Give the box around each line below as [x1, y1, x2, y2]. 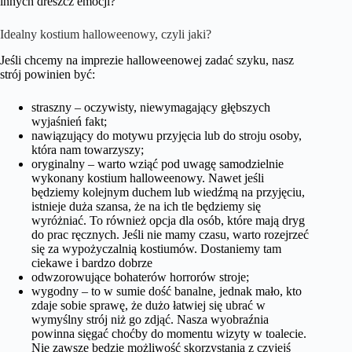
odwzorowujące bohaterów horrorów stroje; [31, 269, 249, 284]
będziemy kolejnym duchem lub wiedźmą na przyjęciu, [31, 185, 305, 199]
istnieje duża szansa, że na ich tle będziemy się [31, 199, 261, 213]
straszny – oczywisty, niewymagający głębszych [31, 100, 270, 114]
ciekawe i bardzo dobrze [31, 255, 152, 269]
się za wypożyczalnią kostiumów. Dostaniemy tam [31, 241, 281, 255]
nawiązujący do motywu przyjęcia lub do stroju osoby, [31, 128, 302, 142]
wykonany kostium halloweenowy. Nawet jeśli [31, 170, 264, 185]
